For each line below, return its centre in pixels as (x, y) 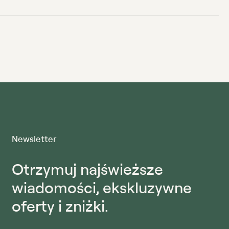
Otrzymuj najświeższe (87, 169)
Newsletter (34, 139)
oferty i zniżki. (60, 206)
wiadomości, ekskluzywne (102, 187)
